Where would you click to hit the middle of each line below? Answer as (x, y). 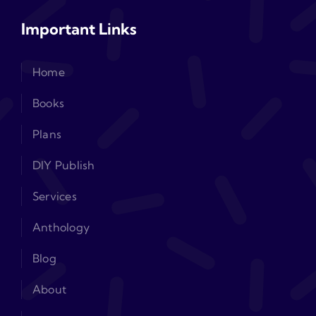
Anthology (61, 227)
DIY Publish (63, 165)
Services (54, 196)
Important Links (79, 29)
